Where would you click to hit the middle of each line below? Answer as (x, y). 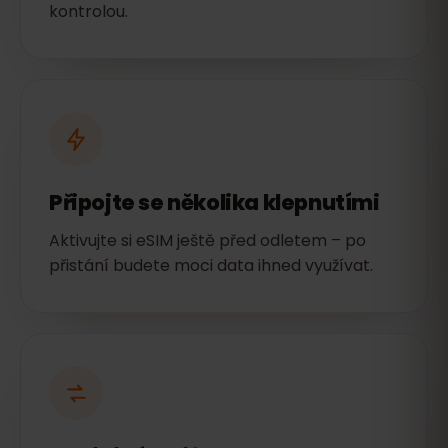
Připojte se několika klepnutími (214, 202)
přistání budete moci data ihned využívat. (211, 265)
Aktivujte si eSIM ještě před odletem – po (207, 240)
